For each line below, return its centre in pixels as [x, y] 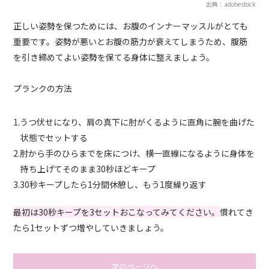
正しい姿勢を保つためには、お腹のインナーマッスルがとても [131, 26]
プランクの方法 [43, 89]
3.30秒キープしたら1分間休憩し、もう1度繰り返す [110, 185]
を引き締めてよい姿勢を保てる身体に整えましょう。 [114, 57]
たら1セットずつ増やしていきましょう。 [91, 228]
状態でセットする [54, 138]
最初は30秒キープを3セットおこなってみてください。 [117, 212]
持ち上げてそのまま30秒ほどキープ [88, 169]
